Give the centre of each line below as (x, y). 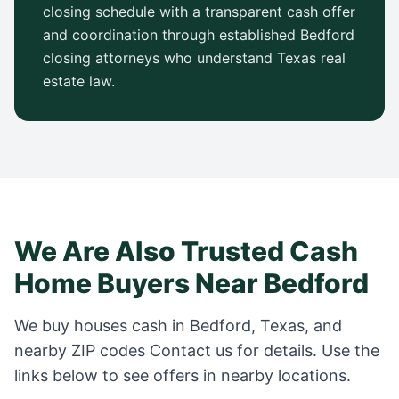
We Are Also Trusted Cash (186, 251)
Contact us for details (231, 350)
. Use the (346, 350)
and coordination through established (171, 35)
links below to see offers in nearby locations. (183, 375)
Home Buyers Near (139, 283)
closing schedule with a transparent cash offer (199, 12)
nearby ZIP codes (82, 350)
